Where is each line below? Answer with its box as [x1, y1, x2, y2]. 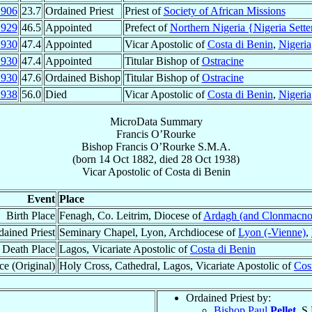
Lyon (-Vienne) [238, 226, 306, 238]
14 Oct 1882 [99, 153, 154, 165]
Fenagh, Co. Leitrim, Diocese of [59, 209, 203, 221]
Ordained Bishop [45, 71, 120, 84]
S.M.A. [198, 140, 231, 153]
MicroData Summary [109, 115, 203, 127]
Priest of [124, 4, 164, 17]
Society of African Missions [163, 4, 286, 17]
